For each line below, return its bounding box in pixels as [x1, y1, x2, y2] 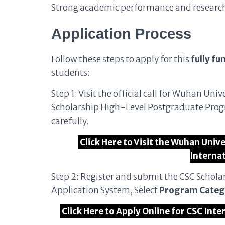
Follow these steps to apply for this [51, 54, 191, 65]
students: [51, 67, 90, 78]
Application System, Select [51, 185, 159, 196]
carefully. [51, 116, 89, 127]
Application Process [51, 26, 191, 42]
